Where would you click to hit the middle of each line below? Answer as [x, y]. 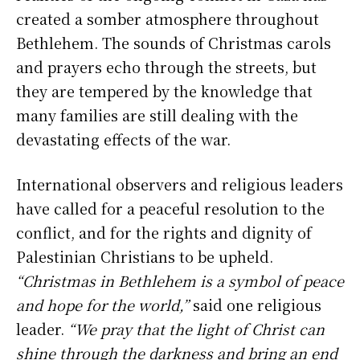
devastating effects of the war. [123, 139]
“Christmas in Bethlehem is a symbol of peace [180, 280]
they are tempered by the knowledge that [164, 90]
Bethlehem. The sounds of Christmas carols [174, 42]
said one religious [255, 304]
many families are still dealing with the [157, 115]
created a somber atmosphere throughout [168, 18]
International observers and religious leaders [180, 184]
